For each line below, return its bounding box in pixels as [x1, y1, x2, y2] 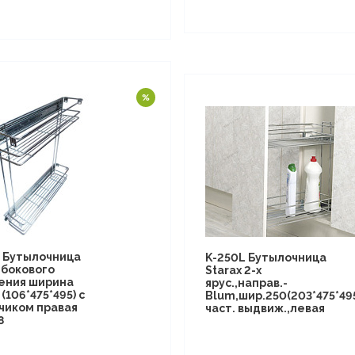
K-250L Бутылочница [204, 250, 326, 264]
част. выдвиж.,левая [204, 301, 325, 315]
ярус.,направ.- [204, 276, 288, 289]
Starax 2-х [204, 263, 261, 277]
